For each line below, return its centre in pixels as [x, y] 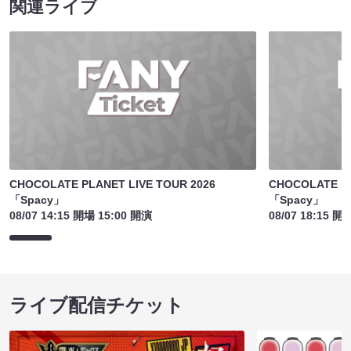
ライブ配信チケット [97, 306]
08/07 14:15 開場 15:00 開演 [81, 216]
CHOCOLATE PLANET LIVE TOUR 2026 [112, 185]
